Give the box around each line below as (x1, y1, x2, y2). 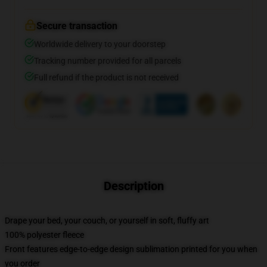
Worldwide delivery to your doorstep (34, 39, 166, 49)
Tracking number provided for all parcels (34, 56, 181, 66)
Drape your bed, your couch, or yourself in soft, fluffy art (5, 216, 209, 225)
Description (103, 179, 164, 193)
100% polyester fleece (5, 230, 84, 240)
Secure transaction (36, 20, 117, 32)
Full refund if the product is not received (34, 73, 179, 82)
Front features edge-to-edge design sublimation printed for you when (5, 244, 257, 254)
